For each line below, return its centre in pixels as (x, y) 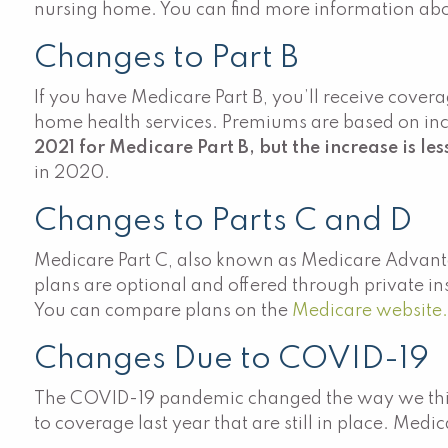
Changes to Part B (166, 58)
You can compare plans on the (163, 311)
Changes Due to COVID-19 (232, 359)
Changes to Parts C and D (223, 221)
